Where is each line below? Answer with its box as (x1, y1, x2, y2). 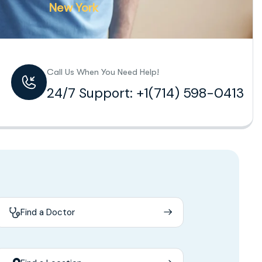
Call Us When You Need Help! (46, 66, 159, 77)
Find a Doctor (20, 206, 75, 218)
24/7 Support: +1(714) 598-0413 (46, 84, 244, 102)
